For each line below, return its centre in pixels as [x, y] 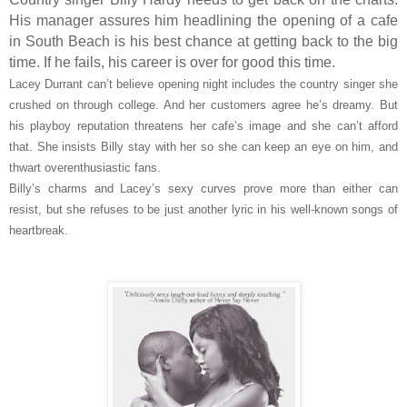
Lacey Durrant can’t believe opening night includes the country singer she [203, 84]
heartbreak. [39, 230]
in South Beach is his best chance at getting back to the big [203, 41]
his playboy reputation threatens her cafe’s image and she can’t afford [203, 125]
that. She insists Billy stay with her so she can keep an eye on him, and [203, 146]
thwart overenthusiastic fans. [85, 167]
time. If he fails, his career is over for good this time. [172, 62]
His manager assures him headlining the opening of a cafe [203, 20]
